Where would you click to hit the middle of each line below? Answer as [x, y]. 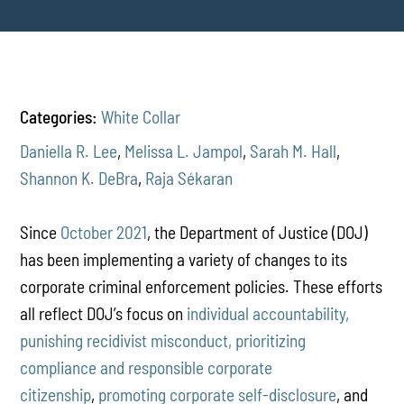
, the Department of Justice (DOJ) [258, 232]
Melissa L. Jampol [184, 151]
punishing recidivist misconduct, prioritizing [163, 340]
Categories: [59, 116]
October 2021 [104, 232]
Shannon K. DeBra [79, 178]
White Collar [141, 116]
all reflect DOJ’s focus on [104, 313]
